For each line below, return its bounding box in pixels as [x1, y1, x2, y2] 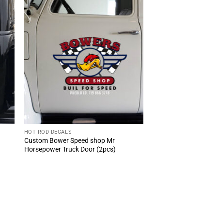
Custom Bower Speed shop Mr [24, 136, 115, 145]
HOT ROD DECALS [24, 128, 72, 135]
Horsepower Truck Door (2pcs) [24, 145, 116, 154]
